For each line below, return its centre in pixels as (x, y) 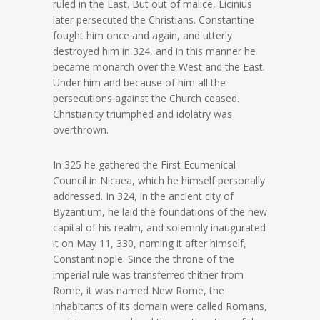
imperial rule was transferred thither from (148, 275)
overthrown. (81, 130)
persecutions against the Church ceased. (146, 98)
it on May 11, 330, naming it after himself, (150, 243)
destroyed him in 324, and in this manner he (154, 51)
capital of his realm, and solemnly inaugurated (159, 227)
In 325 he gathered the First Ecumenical (144, 165)
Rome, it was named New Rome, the (139, 290)
